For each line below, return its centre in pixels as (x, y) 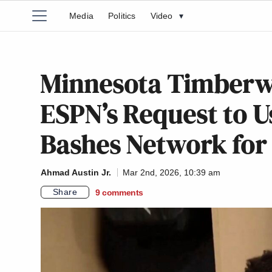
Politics (122, 16)
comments (123, 192)
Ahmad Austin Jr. (76, 172)
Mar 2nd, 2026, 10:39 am (172, 172)
